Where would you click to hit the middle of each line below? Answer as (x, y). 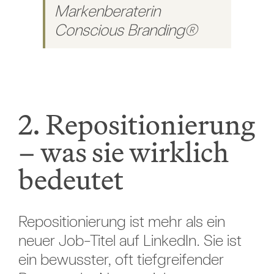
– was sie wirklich (123, 152)
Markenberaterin (107, 11)
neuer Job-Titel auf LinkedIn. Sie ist (130, 240)
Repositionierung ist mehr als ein (121, 221)
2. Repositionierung (136, 125)
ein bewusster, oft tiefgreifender (121, 259)
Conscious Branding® (125, 30)
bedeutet (71, 180)
